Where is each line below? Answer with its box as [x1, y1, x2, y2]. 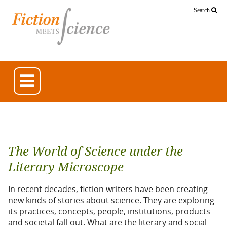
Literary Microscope [8, 160, 124, 174]
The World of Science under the [8, 144, 183, 159]
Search [194, 7, 211, 14]
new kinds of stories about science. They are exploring [8, 194, 214, 206]
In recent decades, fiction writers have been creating [8, 183, 208, 195]
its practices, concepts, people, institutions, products [8, 205, 210, 217]
